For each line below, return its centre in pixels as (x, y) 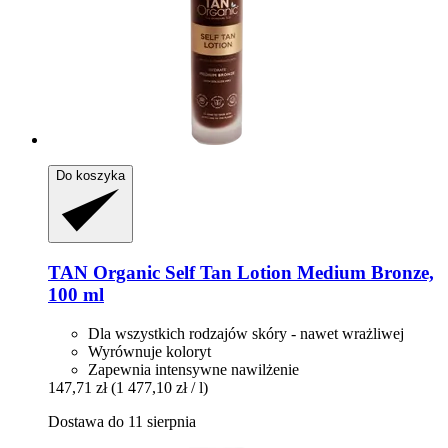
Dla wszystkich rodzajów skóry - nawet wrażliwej (246, 333)
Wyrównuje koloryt (149, 351)
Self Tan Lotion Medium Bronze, (297, 272)
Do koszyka (90, 176)
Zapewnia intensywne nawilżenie (193, 369)
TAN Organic (104, 272)
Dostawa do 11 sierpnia (122, 421)
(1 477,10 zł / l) (159, 387)
